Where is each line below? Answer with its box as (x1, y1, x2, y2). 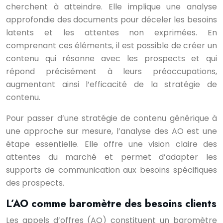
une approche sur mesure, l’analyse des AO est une (6, 125, 217, 137)
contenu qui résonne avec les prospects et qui (6, 53, 217, 64)
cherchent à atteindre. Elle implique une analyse (6, 1, 217, 12)
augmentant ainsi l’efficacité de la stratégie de (6, 79, 217, 90)
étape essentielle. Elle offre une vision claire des (6, 138, 217, 150)
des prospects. (6, 177, 64, 189)
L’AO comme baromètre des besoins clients (6, 196, 217, 211)
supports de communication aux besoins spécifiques (6, 164, 217, 176)
